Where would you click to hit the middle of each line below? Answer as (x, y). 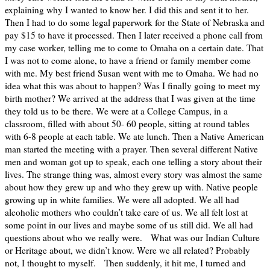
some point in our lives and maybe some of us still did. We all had (129, 225)
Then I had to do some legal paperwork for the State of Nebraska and (135, 23)
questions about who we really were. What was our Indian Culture (132, 238)
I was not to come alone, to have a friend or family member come (128, 61)
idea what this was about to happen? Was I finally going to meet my (133, 86)
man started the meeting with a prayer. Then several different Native (131, 149)
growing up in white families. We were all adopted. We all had (122, 200)
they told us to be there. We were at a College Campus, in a (116, 111)
